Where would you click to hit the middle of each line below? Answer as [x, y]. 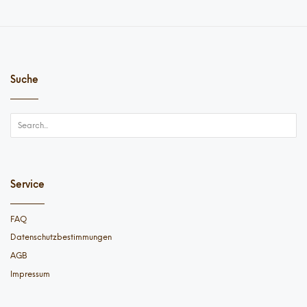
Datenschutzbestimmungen [61, 237]
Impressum [30, 274]
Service [27, 184]
